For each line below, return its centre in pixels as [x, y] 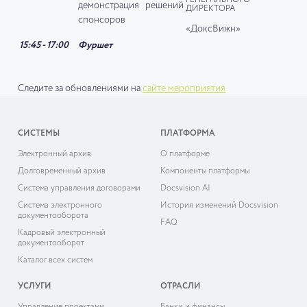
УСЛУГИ [35, 286]
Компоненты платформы [205, 171]
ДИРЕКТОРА [210, 9]
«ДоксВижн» [213, 29]
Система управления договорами [79, 188]
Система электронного [60, 206]
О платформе [185, 154]
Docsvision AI [185, 188]
